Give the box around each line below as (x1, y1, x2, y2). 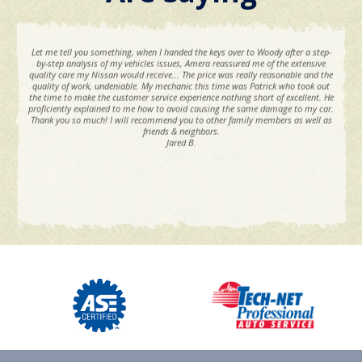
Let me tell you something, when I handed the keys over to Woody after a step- (31, 45, 331, 58)
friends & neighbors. (142, 124, 220, 137)
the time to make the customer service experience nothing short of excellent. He (28, 90, 334, 103)
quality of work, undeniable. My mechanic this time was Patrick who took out (32, 79, 330, 92)
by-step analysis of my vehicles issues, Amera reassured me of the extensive (36, 57, 326, 69)
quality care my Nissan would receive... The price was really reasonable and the (29, 68, 333, 81)
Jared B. (166, 136, 196, 149)
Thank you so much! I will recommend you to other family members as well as (30, 113, 332, 126)
